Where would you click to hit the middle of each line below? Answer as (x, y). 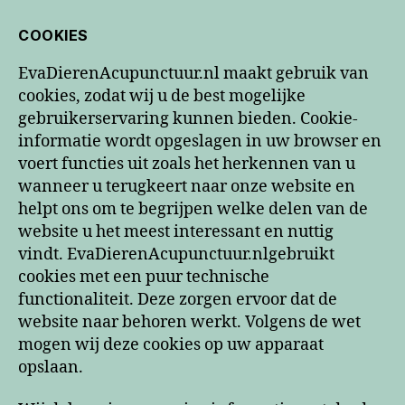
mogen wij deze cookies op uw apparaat (171, 344)
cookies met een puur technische (144, 277)
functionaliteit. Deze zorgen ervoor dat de (178, 299)
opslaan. (51, 367)
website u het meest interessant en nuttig (176, 231)
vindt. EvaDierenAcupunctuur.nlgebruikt (176, 254)
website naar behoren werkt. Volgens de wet (189, 322)
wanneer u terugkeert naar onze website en (187, 186)
